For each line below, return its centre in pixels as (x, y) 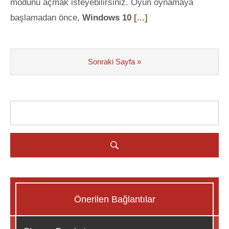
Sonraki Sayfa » (114, 62)
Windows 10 (108, 18)
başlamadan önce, (46, 18)
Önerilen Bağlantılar (114, 199)
